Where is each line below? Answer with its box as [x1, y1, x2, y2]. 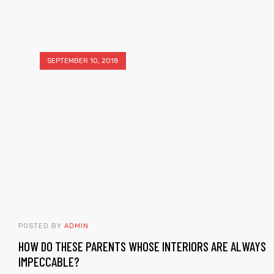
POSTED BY [18, 221, 64, 230]
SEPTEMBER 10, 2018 [47, 56, 119, 65]
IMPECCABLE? [18, 253, 80, 269]
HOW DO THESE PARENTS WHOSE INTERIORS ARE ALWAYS [18, 238, 266, 254]
